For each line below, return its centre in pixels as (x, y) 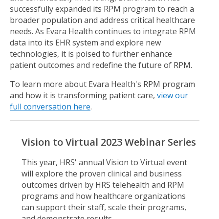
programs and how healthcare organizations (104, 196)
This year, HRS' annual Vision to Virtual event (104, 162)
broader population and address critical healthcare (102, 20)
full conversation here (50, 106)
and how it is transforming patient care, (83, 95)
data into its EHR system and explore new (85, 42)
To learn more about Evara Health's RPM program (102, 84)
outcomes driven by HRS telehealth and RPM (103, 185)
